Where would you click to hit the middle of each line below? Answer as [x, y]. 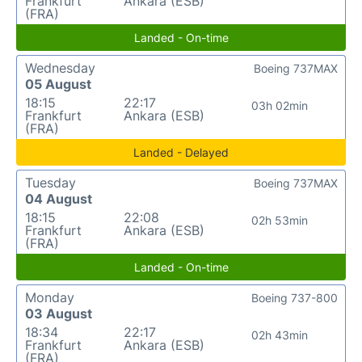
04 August [59, 198]
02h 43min [279, 335]
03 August [59, 313]
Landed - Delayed [181, 152]
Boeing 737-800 [295, 297]
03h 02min [279, 105]
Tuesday [51, 182]
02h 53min [279, 220]
